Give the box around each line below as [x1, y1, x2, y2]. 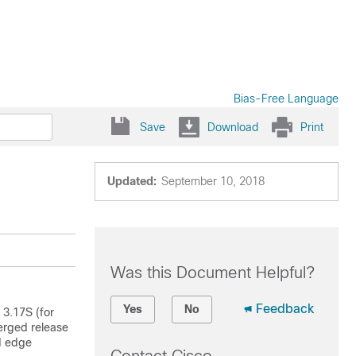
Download [207, 120, 258, 133]
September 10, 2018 [161, 175, 265, 188]
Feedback [255, 302, 314, 315]
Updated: [106, 175, 157, 188]
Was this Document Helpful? [110, 264, 315, 281]
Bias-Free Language [234, 92, 339, 105]
